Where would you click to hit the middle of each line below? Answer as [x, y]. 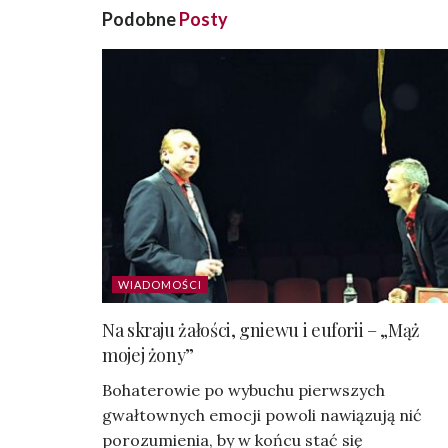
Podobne [140, 19]
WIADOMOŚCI [160, 285]
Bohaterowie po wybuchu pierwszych [243, 390]
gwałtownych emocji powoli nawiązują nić [262, 415]
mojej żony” [148, 355]
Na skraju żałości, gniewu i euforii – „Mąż [261, 330]
